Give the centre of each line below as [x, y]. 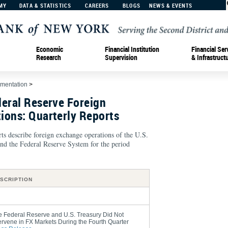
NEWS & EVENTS [171, 5]
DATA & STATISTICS [45, 5]
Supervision [121, 57]
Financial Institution [132, 49]
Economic [50, 49]
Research [49, 57]
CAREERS [97, 5]
